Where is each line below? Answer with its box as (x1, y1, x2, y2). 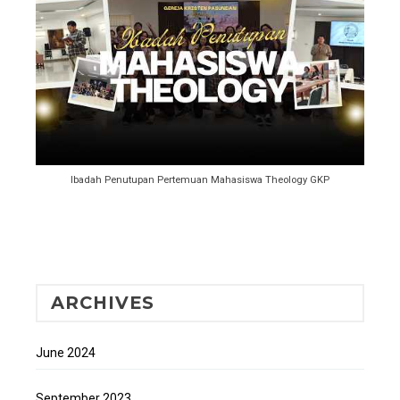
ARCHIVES (51, 292, 154, 314)
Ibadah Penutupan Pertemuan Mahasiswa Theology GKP (71, 174, 329, 187)
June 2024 (36, 345, 96, 360)
